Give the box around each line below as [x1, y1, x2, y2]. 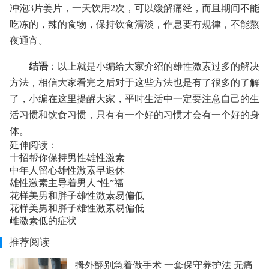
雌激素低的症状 [10, 216, 77, 226]
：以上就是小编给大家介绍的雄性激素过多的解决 [48, 61, 259, 71]
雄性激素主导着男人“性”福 [10, 178, 124, 188]
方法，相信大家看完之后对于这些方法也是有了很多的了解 [10, 77, 259, 88]
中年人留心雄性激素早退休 [10, 165, 125, 175]
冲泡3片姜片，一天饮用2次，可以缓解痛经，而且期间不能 [10, 3, 259, 13]
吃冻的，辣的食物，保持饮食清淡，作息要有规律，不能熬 [10, 19, 259, 29]
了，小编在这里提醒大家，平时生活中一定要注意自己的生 [10, 94, 259, 104]
